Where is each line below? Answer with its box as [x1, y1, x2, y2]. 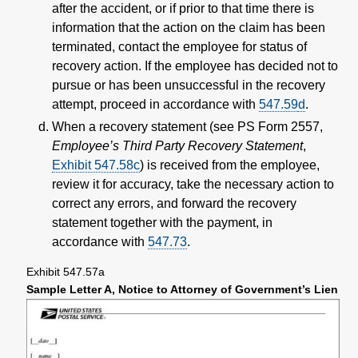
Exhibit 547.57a [26, 265, 105, 278]
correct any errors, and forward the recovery [52, 196, 296, 210]
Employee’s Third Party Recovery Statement [52, 138, 303, 153]
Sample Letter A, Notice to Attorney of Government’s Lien [26, 282, 338, 296]
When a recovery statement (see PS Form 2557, [52, 119, 323, 133]
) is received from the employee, [140, 157, 320, 172]
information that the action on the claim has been [52, 20, 325, 34]
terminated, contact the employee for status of [52, 39, 307, 54]
